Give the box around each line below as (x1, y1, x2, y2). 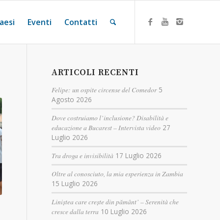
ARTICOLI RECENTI (52, 67, 139, 78)
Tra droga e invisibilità (52, 151, 114, 160)
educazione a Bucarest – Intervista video (52, 123, 161, 132)
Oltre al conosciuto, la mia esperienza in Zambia (52, 169, 184, 178)
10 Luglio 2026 (101, 207, 147, 216)
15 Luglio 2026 (52, 179, 98, 188)
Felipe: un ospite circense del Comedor (52, 85, 157, 94)
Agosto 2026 (52, 95, 92, 104)
